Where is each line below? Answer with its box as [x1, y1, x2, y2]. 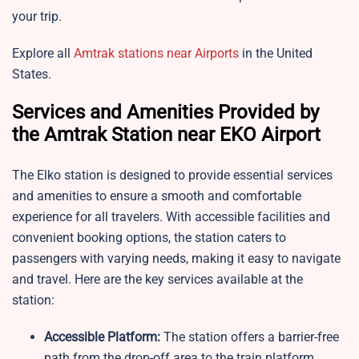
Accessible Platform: [44, 329, 163, 345]
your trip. [12, 9, 62, 25]
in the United [239, 46, 313, 62]
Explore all [12, 46, 74, 62]
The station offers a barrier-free [163, 329, 339, 345]
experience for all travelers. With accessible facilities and [12, 209, 330, 225]
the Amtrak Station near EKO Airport [12, 123, 325, 147]
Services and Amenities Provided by [12, 101, 319, 124]
